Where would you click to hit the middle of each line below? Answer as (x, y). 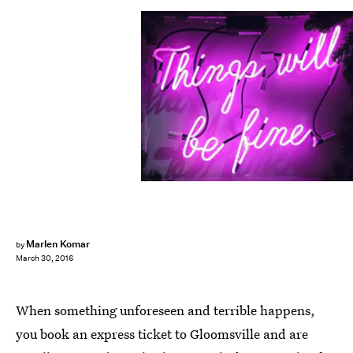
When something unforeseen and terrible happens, (165, 310)
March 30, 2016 (45, 258)
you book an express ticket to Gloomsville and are (162, 334)
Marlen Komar (58, 244)
